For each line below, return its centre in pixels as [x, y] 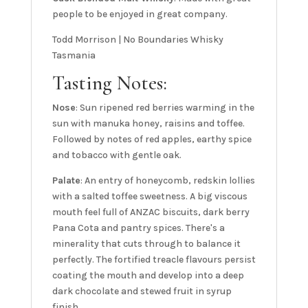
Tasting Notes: [109, 83]
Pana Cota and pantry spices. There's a [138, 228]
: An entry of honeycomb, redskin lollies [167, 181]
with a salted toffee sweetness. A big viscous [150, 197]
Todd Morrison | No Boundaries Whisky [137, 40]
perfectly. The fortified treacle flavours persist [154, 260]
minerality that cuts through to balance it [146, 244]
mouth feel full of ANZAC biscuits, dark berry [151, 212]
